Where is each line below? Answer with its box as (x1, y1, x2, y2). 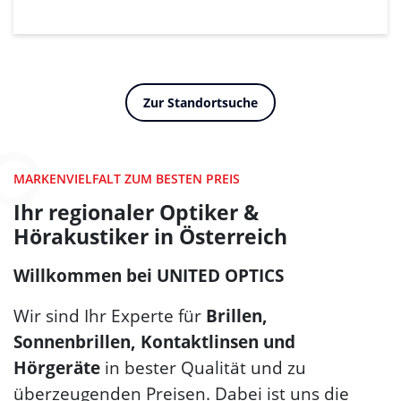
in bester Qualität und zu (100, 356, 306, 380)
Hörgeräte (13, 356, 100, 380)
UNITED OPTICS (157, 264, 284, 288)
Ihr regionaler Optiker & (13, 198, 259, 227)
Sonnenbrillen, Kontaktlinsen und (13, 330, 295, 354)
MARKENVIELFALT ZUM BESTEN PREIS (13, 170, 240, 188)
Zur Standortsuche (143, 93, 258, 111)
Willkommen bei (13, 264, 157, 288)
